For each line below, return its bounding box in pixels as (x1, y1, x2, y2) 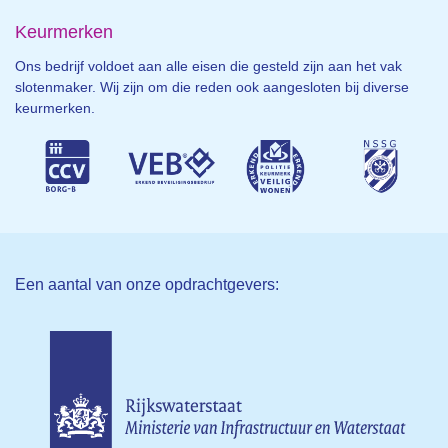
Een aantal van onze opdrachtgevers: (15, 276, 279, 294)
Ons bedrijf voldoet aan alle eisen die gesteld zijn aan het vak (15, 58, 402, 75)
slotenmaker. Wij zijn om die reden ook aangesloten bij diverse (15, 79, 409, 96)
